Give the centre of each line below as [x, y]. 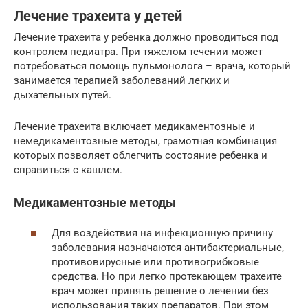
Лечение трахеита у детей [98, 16]
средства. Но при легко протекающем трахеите [167, 277]
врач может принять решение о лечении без [160, 291]
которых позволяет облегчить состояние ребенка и [141, 155]
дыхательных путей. [63, 95]
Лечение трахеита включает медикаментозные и [134, 126]
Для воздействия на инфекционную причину [162, 233]
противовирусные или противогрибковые [155, 262]
